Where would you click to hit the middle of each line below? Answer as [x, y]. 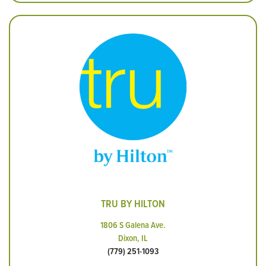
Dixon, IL [133, 238]
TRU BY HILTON [133, 204]
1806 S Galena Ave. [133, 225]
